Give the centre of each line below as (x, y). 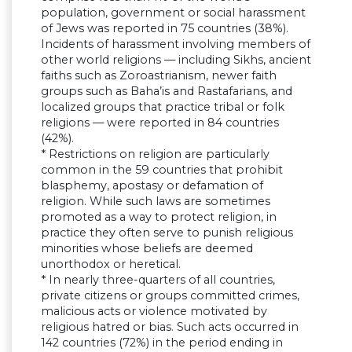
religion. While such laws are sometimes (156, 202)
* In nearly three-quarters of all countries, (158, 280)
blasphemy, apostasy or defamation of (152, 186)
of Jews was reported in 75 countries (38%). (165, 29)
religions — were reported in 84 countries (160, 123)
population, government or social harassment (173, 13)
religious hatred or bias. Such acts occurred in (170, 327)
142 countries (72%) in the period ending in (162, 343)
